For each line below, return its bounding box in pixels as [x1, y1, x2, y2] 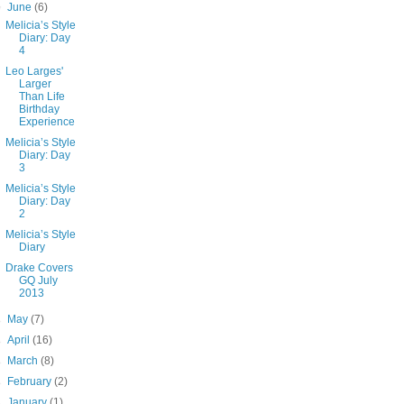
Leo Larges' [5, 65, 63, 78]
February [7, 375, 55, 389]
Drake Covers [5, 262, 73, 275]
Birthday [18, 103, 60, 116]
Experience [18, 115, 75, 129]
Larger [18, 78, 51, 91]
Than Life [18, 90, 65, 104]
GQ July [18, 274, 58, 288]
